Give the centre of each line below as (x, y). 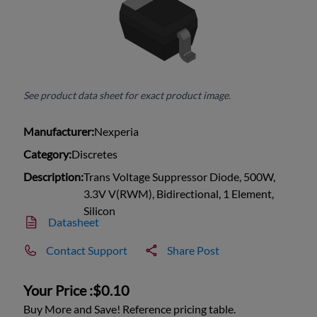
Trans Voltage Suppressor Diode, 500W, (180, 177)
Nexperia (117, 132)
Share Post (194, 250)
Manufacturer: (59, 132)
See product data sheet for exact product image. (127, 96)
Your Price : (58, 290)
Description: (54, 177)
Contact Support (87, 250)
